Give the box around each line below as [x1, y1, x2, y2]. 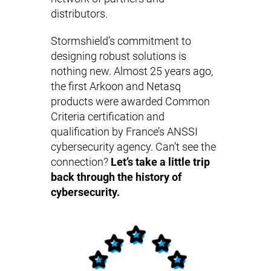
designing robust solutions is [51, 50, 186, 62]
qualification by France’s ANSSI [51, 126, 198, 138]
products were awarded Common [51, 96, 210, 108]
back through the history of [51, 171, 181, 183]
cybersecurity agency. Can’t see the [51, 141, 216, 153]
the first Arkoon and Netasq [51, 80, 181, 93]
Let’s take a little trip [111, 156, 210, 168]
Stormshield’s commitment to [51, 35, 191, 47]
